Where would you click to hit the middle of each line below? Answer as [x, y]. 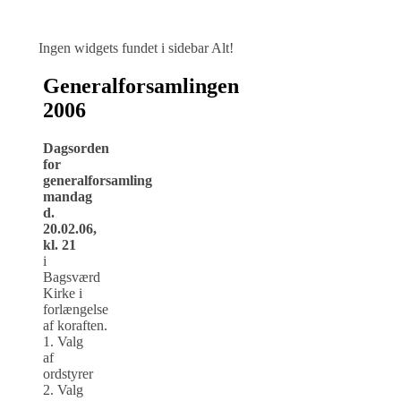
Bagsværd [72, 277]
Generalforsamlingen [141, 85]
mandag [68, 196]
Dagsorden [76, 148]
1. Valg [63, 341]
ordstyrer [68, 373]
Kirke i [63, 293]
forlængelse [76, 309]
